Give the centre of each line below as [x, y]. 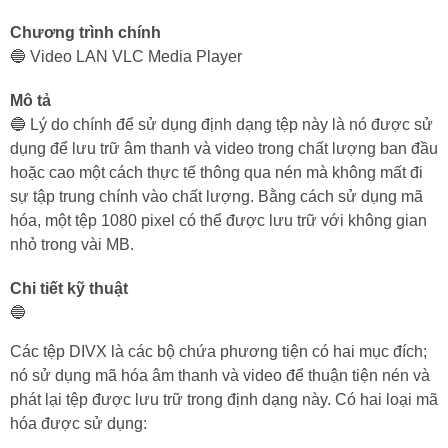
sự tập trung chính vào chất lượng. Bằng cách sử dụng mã [216, 196]
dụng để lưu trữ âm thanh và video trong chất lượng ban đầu [224, 148]
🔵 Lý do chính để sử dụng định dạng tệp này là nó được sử [221, 124]
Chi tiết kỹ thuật [69, 288]
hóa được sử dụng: [78, 423]
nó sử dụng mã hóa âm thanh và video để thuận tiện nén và [220, 375]
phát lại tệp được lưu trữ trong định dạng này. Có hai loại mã [224, 399]
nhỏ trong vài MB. [72, 244]
